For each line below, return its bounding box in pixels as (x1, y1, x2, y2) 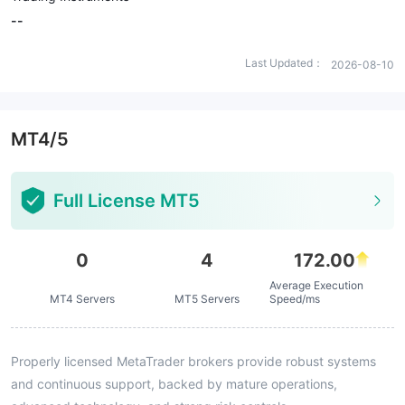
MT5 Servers (174, 292, 240, 306)
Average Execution (268, 278, 363, 292)
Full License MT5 (53, 190, 201, 212)
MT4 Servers (49, 292, 115, 306)
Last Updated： (245, 56, 324, 70)
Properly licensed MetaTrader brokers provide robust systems (11, 353, 376, 369)
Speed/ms (268, 292, 320, 306)
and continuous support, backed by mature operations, (11, 376, 337, 391)
